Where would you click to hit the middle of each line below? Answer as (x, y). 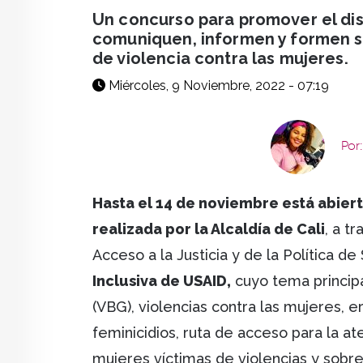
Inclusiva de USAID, (162, 281)
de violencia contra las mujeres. (220, 59)
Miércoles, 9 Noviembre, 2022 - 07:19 (217, 86)
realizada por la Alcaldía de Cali (209, 229)
